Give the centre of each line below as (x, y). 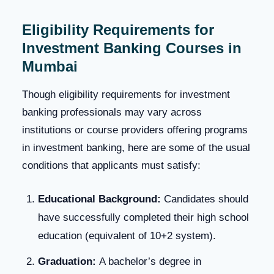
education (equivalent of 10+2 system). (127, 235)
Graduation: (67, 261)
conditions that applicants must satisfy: (111, 165)
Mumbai (50, 66)
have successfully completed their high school (143, 217)
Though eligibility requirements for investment (126, 94)
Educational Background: (99, 199)
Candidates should (205, 199)
